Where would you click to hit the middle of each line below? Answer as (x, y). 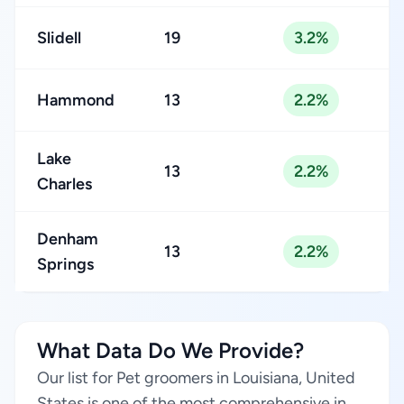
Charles (64, 184)
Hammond (76, 100)
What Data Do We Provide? (170, 350)
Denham (68, 239)
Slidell (59, 38)
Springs (65, 264)
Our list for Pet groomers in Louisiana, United (196, 378)
